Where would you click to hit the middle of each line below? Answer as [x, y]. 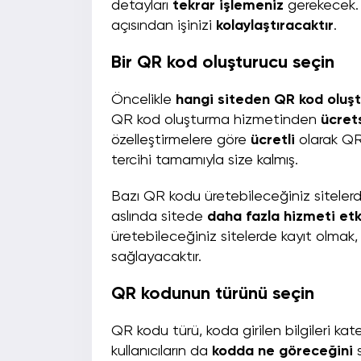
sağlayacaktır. [160, 257]
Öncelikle [143, 100]
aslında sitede [159, 217]
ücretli [275, 141]
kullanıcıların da [162, 352]
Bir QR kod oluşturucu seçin [225, 63]
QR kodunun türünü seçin [215, 295]
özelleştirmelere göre [181, 141]
